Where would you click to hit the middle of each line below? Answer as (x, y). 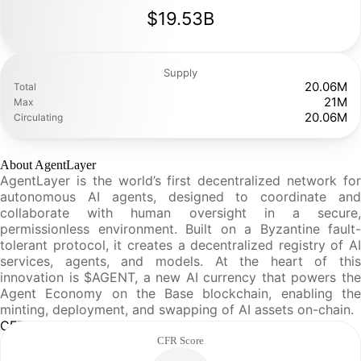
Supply (180, 73)
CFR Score (180, 340)
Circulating (38, 117)
